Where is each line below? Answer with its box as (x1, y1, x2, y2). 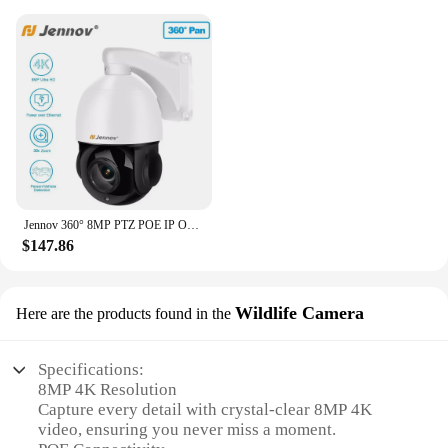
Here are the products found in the (16, 304, 231, 322)
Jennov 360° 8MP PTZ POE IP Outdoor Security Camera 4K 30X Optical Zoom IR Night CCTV (187, 217, 199, 232)
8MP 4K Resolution (38, 380, 178, 400)
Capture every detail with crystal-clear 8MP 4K (38, 400, 373, 420)
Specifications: (38, 360, 145, 380)
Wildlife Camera (235, 302, 364, 323)
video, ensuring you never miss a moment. (38, 420, 337, 440)
